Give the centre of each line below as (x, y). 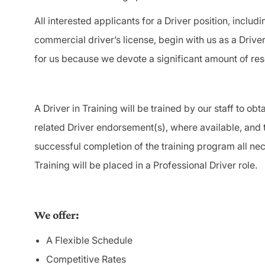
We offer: (57, 215)
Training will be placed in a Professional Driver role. (146, 165)
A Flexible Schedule (89, 240)
